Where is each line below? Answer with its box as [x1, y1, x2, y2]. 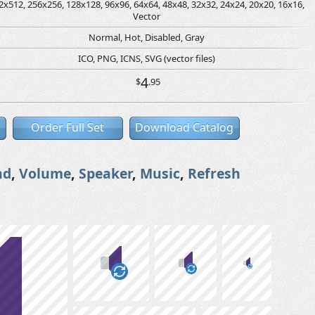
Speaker [79, 164, 132, 183]
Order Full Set [31, 120, 104, 135]
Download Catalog [135, 120, 233, 135]
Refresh [188, 164, 240, 183]
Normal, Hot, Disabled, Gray [89, 31, 205, 44]
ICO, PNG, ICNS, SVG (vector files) [78, 52, 215, 65]
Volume [19, 164, 71, 183]
